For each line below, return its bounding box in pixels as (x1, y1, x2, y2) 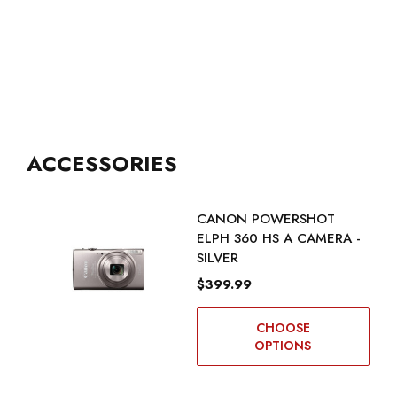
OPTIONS (254, 337, 311, 355)
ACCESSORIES (27, 148, 177, 180)
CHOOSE (255, 319, 310, 338)
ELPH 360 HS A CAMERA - (196, 229, 361, 249)
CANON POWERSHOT (196, 209, 335, 230)
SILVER (196, 248, 238, 269)
